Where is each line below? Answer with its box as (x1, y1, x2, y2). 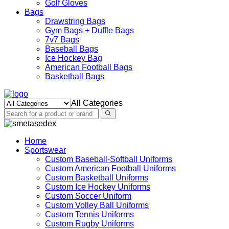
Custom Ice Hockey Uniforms (45, 182, 150, 191)
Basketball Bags (45, 72, 104, 81)
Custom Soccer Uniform (45, 192, 131, 200)
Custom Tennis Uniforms (45, 210, 134, 219)
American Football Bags (45, 63, 132, 72)
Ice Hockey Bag (45, 54, 102, 62)
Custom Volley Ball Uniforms (45, 201, 149, 210)
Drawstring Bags (45, 17, 105, 26)
